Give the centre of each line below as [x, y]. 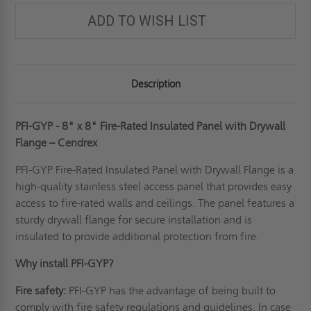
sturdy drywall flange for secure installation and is [134, 219]
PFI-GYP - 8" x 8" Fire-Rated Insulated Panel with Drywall [151, 126]
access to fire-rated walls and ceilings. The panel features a [155, 203]
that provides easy [248, 186]
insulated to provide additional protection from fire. [142, 236]
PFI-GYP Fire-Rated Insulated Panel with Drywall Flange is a [155, 169]
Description [155, 84]
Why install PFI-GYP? [69, 263]
